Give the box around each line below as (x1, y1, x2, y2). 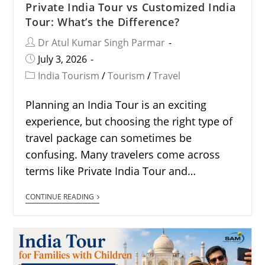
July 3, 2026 (38, 52, 88, 66)
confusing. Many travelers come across (25, 147, 221, 161)
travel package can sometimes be (25, 130, 192, 145)
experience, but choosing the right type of (25, 114, 233, 128)
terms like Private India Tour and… (25, 163, 196, 178)
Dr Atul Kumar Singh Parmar (38, 35, 166, 49)
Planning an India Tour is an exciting (25, 97, 207, 112)
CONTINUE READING (25, 191, 95, 202)
